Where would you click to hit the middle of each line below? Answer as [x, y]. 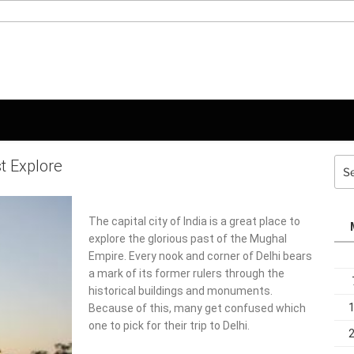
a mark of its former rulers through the [186, 273]
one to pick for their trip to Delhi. [169, 325]
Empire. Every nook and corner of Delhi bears [200, 256]
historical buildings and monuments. [181, 290]
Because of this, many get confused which [197, 308]
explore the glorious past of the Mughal [188, 238]
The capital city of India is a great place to [194, 221]
